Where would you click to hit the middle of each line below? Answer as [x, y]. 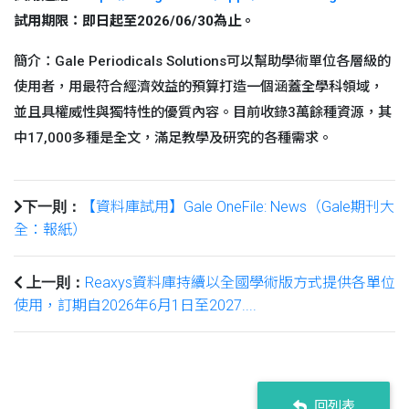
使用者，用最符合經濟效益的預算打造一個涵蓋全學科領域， [199, 87]
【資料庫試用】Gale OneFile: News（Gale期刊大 [238, 207]
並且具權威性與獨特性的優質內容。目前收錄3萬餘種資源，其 [203, 112]
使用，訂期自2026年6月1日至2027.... [135, 305]
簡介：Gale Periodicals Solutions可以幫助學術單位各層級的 [202, 61]
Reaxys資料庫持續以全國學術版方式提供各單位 [240, 283]
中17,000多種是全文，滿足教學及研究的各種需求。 [173, 138]
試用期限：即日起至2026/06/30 [114, 21]
